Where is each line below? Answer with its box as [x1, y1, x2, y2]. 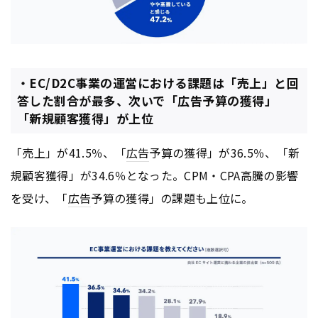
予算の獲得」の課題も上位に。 [91, 190, 253, 207]
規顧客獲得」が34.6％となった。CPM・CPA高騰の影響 [11, 167, 299, 185]
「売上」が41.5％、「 [11, 144, 126, 162]
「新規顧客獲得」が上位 [16, 109, 154, 128]
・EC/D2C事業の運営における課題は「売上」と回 [16, 74, 300, 92]
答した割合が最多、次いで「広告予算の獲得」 [16, 92, 278, 110]
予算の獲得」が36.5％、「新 [149, 144, 300, 162]
